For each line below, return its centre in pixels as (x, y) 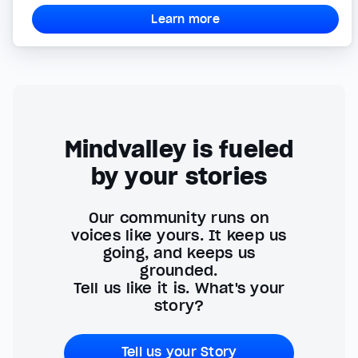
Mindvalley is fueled (179, 149)
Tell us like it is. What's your (179, 288)
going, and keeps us (179, 253)
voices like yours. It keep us (179, 235)
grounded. (179, 270)
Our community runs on (179, 217)
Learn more (185, 19)
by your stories (179, 176)
